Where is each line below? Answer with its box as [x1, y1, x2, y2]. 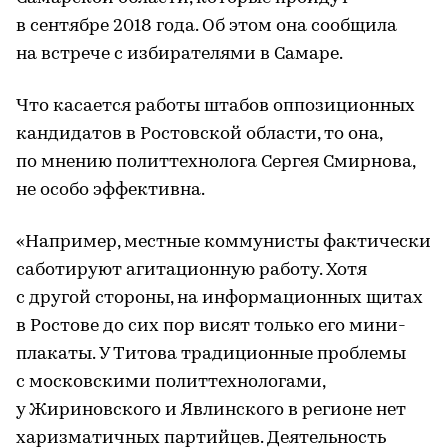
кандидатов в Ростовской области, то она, [16, 124, 382, 144]
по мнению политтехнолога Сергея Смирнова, [16, 152, 415, 172]
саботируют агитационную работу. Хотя [16, 260, 367, 280]
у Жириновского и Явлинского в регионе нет [16, 400, 406, 420]
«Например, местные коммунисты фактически [16, 232, 431, 252]
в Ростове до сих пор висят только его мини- [16, 316, 406, 336]
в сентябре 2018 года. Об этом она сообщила [16, 16, 397, 36]
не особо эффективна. [16, 180, 208, 200]
